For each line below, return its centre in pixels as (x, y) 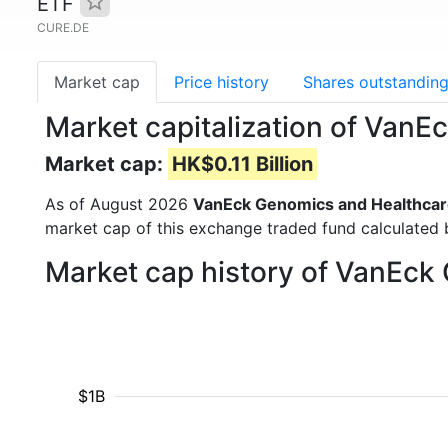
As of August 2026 (119, 204)
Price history (221, 82)
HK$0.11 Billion (242, 164)
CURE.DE (63, 27)
